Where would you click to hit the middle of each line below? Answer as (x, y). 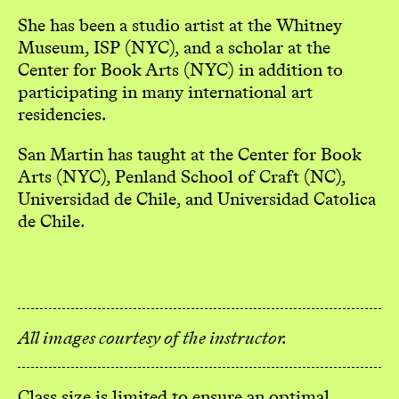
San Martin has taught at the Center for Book (190, 154)
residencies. (62, 114)
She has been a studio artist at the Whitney (180, 24)
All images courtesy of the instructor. (152, 337)
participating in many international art (165, 91)
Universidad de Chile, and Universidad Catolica (197, 198)
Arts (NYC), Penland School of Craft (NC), (182, 176)
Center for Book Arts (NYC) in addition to (180, 69)
